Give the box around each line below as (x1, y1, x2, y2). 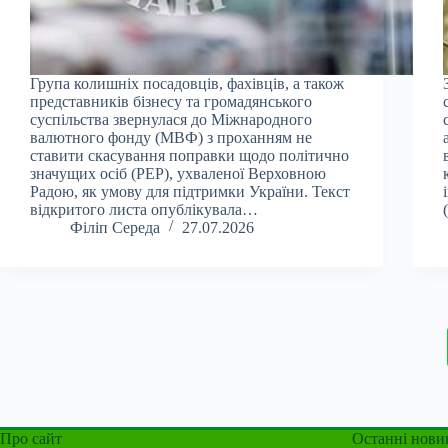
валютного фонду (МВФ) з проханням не (30, 128, 312, 146)
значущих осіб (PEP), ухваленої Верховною (30, 164, 326, 182)
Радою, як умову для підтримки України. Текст (30, 182, 350, 200)
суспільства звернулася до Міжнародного (30, 110, 312, 128)
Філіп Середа (70, 218, 160, 236)
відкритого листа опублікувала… (30, 200, 258, 218)
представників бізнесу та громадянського (30, 92, 312, 110)
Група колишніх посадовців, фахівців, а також (30, 74, 344, 92)
